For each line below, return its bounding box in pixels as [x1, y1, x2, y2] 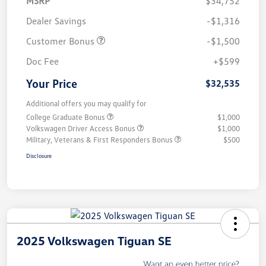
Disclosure [26, 151, 52, 159]
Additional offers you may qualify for [26, 98, 147, 108]
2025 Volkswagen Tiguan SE [17, 233, 172, 248]
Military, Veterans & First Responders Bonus [26, 134, 175, 144]
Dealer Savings [26, 14, 86, 27]
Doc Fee [26, 55, 59, 67]
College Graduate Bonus [26, 112, 107, 122]
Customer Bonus [26, 34, 97, 47]
